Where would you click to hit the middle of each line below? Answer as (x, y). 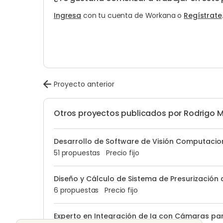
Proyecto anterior (84, 84)
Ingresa (68, 15)
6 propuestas (77, 190)
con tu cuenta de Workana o (133, 15)
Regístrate (203, 15)
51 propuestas (78, 153)
